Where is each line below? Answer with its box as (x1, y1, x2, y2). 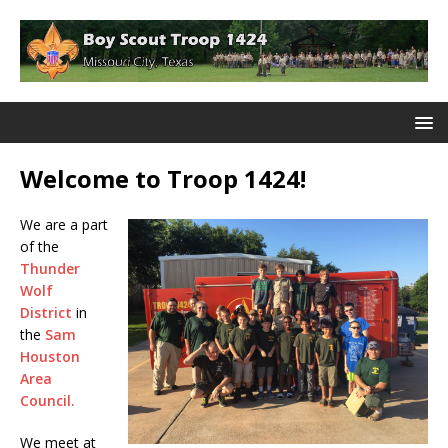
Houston (20, 347, 80, 367)
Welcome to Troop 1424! (20, 162, 306, 196)
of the (20, 237, 59, 257)
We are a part (20, 215, 108, 235)
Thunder (20, 259, 80, 279)
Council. (20, 391, 75, 411)
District (20, 303, 72, 323)
